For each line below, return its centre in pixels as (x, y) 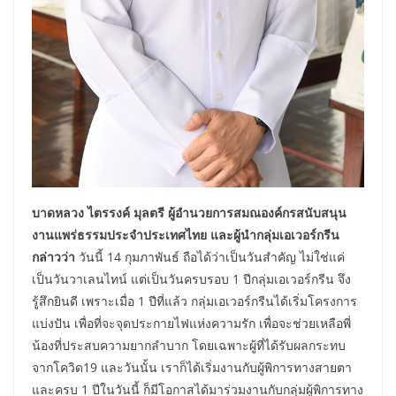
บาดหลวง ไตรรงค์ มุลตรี (98, 212)
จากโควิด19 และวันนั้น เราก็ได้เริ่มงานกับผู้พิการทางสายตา (192, 367)
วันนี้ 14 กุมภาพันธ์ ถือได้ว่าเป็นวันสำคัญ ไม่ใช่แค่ (212, 256)
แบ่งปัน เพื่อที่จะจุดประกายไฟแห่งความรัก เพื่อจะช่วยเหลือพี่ (191, 323)
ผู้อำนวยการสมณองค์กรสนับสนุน (257, 212)
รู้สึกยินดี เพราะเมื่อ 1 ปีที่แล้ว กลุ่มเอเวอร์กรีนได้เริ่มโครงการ (194, 301)
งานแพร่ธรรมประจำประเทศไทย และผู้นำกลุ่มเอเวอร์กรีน (186, 234)
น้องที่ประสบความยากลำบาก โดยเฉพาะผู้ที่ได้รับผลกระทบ (189, 345)
